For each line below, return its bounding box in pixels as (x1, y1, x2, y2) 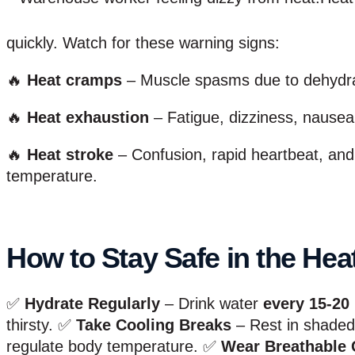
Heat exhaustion (27, 108, 149, 126)
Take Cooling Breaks (76, 315, 231, 334)
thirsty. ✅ (6, 315, 76, 334)
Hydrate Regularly (25, 294, 160, 312)
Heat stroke (27, 145, 113, 163)
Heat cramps (27, 71, 122, 89)
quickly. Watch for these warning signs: (6, 33, 280, 52)
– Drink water (160, 294, 263, 312)
